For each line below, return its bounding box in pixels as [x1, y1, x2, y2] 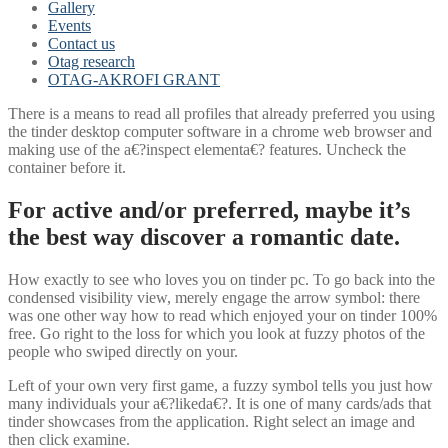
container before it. [8, 159, 126, 176]
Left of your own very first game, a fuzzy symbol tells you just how [8, 376, 433, 394]
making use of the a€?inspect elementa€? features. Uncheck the [8, 141, 406, 158]
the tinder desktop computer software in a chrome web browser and [8, 123, 432, 140]
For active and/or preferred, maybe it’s [8, 196, 410, 223]
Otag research [48, 53, 135, 70]
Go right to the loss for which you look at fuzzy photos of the [36, 324, 425, 342]
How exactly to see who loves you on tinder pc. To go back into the [8, 270, 435, 288]
